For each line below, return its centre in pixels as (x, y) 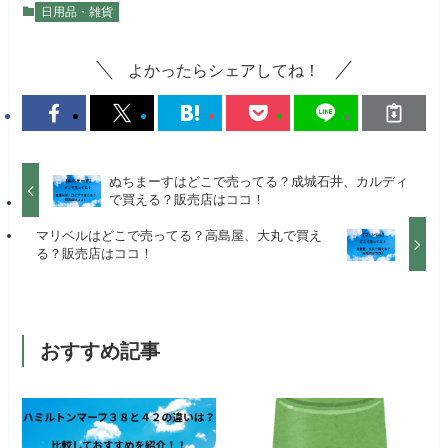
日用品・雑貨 (77, 11)
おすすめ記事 (99, 351)
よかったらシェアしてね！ (224, 69)
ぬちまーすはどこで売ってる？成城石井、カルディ (258, 181)
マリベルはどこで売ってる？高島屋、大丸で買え (178, 235)
